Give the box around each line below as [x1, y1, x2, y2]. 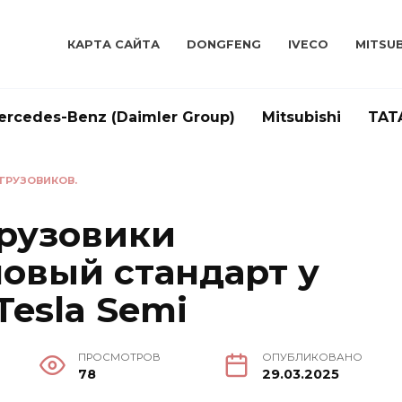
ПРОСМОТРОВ [78, 351, 162, 364]
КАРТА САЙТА [66, 38, 160, 51]
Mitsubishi [262, 109, 341, 126]
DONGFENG [186, 38, 261, 51]
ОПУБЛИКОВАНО [261, 351, 363, 364]
